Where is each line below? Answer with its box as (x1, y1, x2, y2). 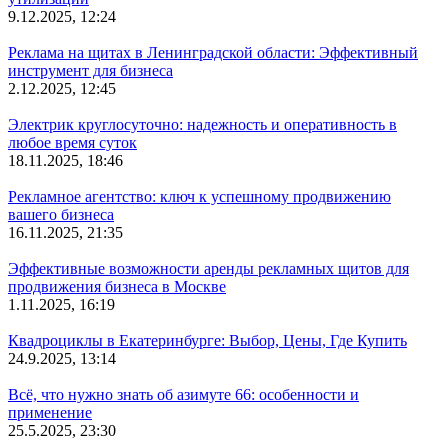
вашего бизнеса (8, 205, 114, 223)
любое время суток (8, 133, 137, 151)
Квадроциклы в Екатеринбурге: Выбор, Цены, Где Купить (8, 331, 407, 349)
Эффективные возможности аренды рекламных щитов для (8, 259, 409, 277)
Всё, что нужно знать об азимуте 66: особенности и (8, 385, 359, 403)
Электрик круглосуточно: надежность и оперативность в (8, 115, 397, 133)
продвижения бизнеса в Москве (8, 277, 226, 295)
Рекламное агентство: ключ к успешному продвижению (8, 187, 391, 205)
